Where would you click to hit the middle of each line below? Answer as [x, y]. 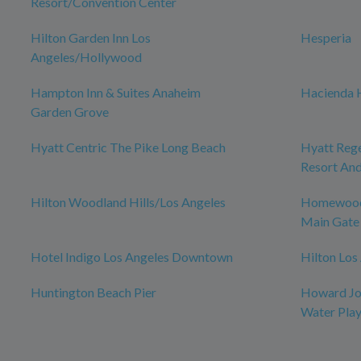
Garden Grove [70, 112]
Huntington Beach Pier [93, 293]
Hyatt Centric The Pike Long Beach [128, 147]
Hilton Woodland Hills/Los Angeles [128, 202]
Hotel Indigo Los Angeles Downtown [132, 257]
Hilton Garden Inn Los [91, 38]
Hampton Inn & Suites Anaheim [116, 93]
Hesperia [326, 38]
